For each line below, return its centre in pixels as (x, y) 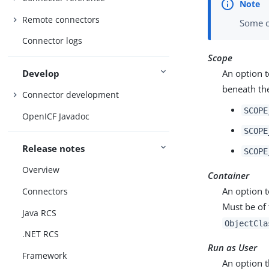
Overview (41, 170)
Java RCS (40, 213)
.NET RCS (41, 234)
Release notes (54, 148)
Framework (45, 255)
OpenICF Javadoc (56, 116)
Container (229, 176)
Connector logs (53, 41)
